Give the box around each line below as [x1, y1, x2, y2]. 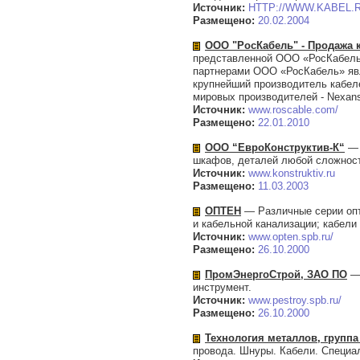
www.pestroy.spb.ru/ [248, 294, 342, 306]
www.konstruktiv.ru [248, 167, 335, 179]
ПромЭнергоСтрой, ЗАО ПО [205, 268, 347, 280]
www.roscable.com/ [248, 104, 338, 116]
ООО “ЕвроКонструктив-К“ [205, 141, 345, 153]
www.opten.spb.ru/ [248, 231, 333, 243]
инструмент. [193, 281, 252, 293]
